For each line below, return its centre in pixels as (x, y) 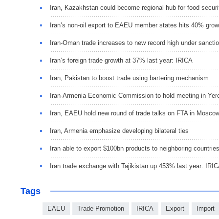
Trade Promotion (101, 209)
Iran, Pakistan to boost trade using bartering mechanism (129, 78)
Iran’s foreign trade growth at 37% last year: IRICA (121, 61)
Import (206, 209)
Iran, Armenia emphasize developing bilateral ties (119, 131)
